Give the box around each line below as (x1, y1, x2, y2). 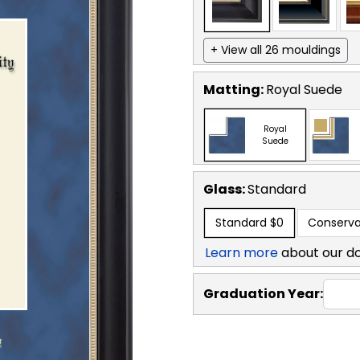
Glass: (203, 179, 247, 198)
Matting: (203, 80, 266, 99)
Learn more (205, 243, 278, 262)
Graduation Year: (203, 284, 323, 303)
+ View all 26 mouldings (211, 41, 341, 58)
